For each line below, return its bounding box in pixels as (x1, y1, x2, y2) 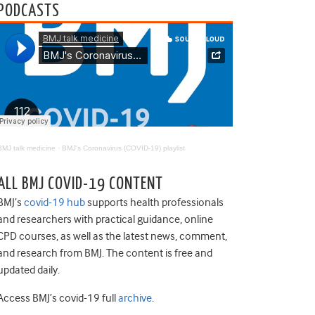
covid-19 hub (24, 196, 85, 209)
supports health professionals (85, 196, 224, 209)
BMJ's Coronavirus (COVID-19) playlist (62, 144, 185, 152)
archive (118, 292, 152, 304)
